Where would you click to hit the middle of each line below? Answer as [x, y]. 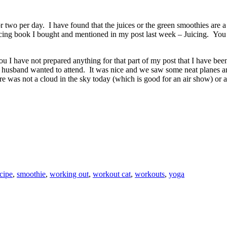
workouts [150, 174]
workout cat [112, 174]
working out [69, 174]
